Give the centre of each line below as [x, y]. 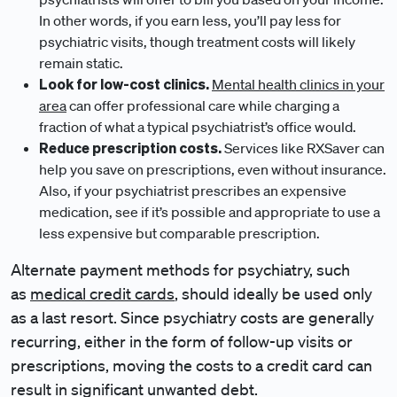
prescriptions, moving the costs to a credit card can [191, 365]
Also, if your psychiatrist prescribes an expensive [193, 191]
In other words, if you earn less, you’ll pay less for [190, 20]
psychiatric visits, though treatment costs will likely [197, 42]
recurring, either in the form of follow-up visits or [182, 341]
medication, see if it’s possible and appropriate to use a [210, 212]
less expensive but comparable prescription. [179, 233]
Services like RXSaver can [304, 148]
